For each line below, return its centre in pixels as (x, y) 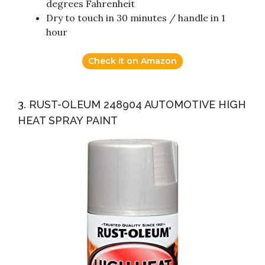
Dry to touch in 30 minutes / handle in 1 (136, 18)
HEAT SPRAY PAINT (68, 121)
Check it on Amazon (132, 61)
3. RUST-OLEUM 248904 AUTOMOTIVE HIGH (132, 105)
